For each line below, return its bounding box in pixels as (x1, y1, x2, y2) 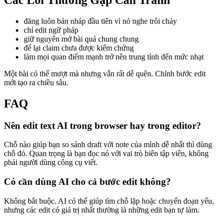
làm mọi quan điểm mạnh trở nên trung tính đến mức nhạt (24, 52, 204, 61)
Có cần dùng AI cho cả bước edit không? (4, 176, 171, 187)
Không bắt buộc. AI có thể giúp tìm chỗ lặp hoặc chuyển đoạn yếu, (4, 196, 214, 205)
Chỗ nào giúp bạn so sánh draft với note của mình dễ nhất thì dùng (4, 140, 212, 149)
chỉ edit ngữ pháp (24, 25, 78, 34)
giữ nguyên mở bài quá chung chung (24, 34, 139, 43)
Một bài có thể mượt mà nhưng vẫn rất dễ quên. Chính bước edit (4, 69, 206, 78)
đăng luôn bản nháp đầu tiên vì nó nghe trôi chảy (24, 16, 177, 25)
